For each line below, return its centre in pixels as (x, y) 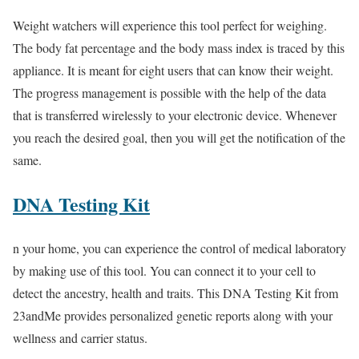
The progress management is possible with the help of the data (169, 93)
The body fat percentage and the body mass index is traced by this (179, 48)
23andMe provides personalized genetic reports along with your (173, 315)
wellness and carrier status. (80, 337)
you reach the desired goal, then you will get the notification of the (179, 138)
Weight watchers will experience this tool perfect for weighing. (170, 26)
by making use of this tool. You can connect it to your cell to (164, 270)
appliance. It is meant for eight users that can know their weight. (173, 71)
